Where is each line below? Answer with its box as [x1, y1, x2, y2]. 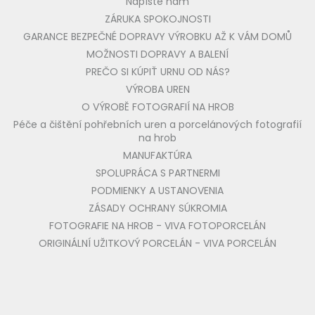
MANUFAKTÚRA [123, 148, 192, 163]
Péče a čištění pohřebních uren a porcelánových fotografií [13, 117, 302, 132]
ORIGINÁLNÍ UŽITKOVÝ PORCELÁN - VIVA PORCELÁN [39, 236, 276, 251]
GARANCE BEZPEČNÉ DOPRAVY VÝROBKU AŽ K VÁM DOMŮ [23, 30, 292, 44]
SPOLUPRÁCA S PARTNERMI [95, 166, 220, 181]
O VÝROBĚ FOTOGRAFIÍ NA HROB [81, 100, 234, 115]
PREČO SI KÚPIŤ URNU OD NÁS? [85, 65, 230, 79]
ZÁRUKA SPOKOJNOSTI [104, 12, 211, 27]
